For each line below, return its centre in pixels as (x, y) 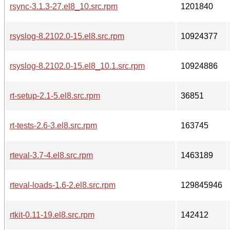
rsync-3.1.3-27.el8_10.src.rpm (64, 6)
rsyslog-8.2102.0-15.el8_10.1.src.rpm (77, 66)
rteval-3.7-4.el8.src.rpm (51, 155)
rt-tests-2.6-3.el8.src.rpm (53, 125)
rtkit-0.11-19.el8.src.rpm (52, 215)
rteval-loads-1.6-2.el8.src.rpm (63, 185)
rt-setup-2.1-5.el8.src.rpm (55, 95)
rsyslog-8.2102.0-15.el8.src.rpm (67, 36)
